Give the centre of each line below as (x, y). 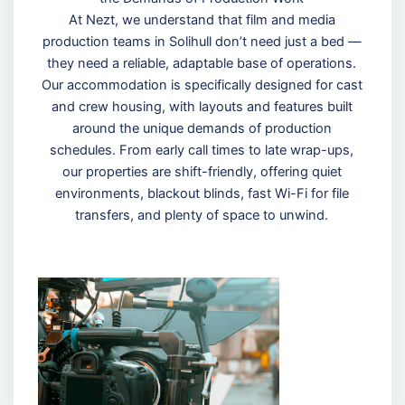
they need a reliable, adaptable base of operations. (202, 64)
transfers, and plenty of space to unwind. (202, 216)
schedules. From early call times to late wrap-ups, (202, 151)
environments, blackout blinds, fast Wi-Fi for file (202, 194)
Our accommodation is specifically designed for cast (202, 85)
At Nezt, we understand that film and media (202, 20)
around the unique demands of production (202, 129)
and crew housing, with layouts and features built (202, 107)
